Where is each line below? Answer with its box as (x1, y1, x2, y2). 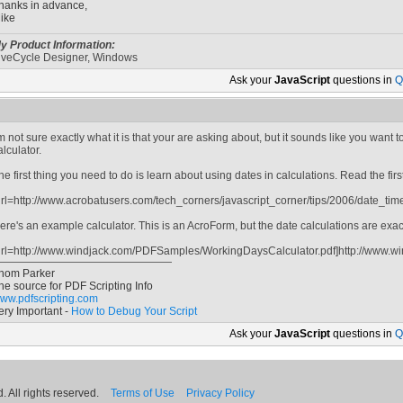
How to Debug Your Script (71, 305, 197, 318)
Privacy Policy (186, 387, 255, 399)
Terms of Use (111, 387, 175, 399)
